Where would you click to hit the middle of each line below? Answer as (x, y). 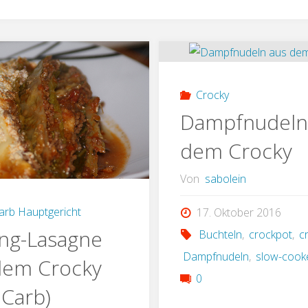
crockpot (271, 234)
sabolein (225, 178)
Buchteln (220, 234)
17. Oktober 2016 (239, 212)
